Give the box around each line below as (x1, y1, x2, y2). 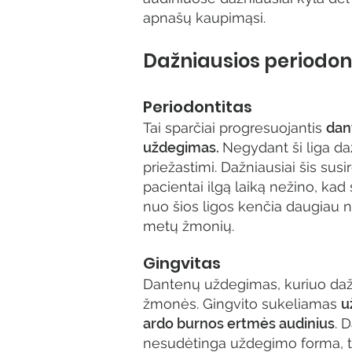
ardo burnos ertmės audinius (143, 315, 335, 332)
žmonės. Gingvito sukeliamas (143, 295, 341, 312)
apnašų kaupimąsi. (143, 9, 266, 26)
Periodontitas (143, 96, 252, 118)
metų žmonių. (143, 218, 234, 234)
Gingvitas (143, 252, 221, 274)
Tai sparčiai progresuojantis (143, 119, 326, 136)
